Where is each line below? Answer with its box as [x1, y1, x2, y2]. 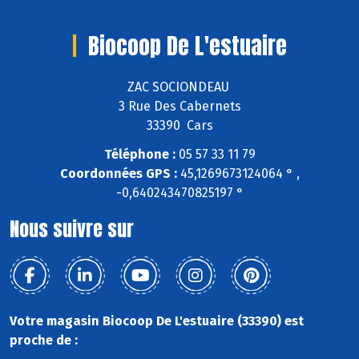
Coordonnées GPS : [59, 166, 177, 182]
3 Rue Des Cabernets [118, 98, 241, 114]
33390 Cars [146, 117, 213, 133]
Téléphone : [103, 147, 175, 163]
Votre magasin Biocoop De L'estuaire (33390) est [10, 313, 304, 329]
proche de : [10, 333, 78, 349]
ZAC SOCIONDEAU [127, 79, 232, 95]
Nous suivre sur [10, 215, 134, 244]
